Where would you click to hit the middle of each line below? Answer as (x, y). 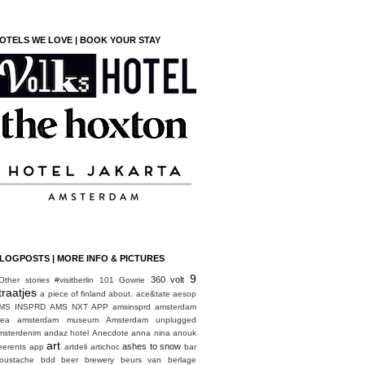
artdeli (75, 346)
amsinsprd (132, 306)
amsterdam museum (58, 319)
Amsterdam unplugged (151, 319)
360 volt (167, 279)
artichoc (105, 346)
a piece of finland (73, 293)
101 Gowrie (122, 279)
